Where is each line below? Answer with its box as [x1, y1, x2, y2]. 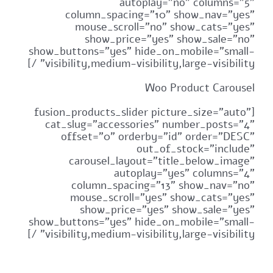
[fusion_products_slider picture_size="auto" [34, 105, 252, 120]
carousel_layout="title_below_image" [69, 154, 255, 169]
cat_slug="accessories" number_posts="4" [45, 117, 255, 132]
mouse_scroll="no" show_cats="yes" [75, 19, 255, 35]
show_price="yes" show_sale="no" [85, 32, 255, 47]
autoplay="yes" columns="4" [114, 166, 255, 181]
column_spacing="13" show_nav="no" [71, 178, 255, 193]
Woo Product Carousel [145, 80, 255, 96]
